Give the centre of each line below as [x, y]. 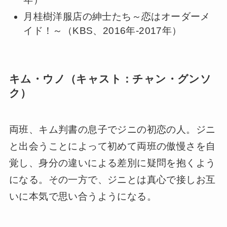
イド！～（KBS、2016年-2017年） [103, 31]
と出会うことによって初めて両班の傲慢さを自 [112, 146]
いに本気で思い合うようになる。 [83, 197]
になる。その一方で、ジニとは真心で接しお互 [112, 180]
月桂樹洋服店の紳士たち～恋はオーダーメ [117, 17]
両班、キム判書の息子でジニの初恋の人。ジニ [112, 130]
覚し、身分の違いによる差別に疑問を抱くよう [112, 163]
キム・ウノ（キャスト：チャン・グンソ [110, 79]
